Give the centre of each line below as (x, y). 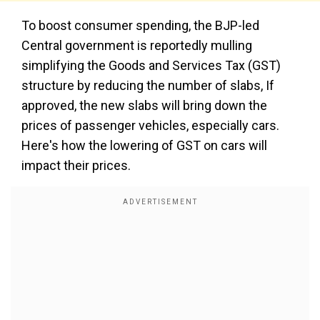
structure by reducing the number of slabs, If (148, 85)
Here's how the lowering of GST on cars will (144, 145)
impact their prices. (76, 165)
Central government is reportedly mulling (137, 45)
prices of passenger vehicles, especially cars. (150, 125)
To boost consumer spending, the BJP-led (140, 25)
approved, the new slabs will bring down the (144, 105)
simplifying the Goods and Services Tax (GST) (151, 65)
